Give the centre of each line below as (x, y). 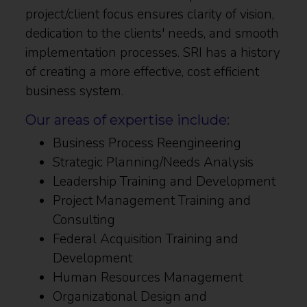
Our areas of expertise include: (128, 120)
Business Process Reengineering (147, 143)
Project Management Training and (152, 200)
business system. (75, 91)
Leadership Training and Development (164, 181)
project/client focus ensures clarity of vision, (150, 14)
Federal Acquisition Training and (146, 239)
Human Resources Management (148, 277)
